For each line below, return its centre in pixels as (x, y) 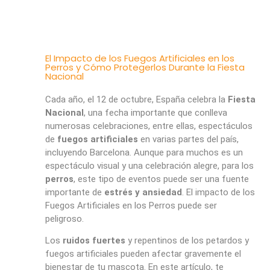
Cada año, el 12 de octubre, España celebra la (136, 99)
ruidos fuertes (94, 240)
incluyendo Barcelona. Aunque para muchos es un (144, 152)
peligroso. (64, 218)
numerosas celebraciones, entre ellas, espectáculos (149, 126)
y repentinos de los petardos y (187, 240)
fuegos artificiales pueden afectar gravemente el (143, 253)
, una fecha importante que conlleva (155, 112)
